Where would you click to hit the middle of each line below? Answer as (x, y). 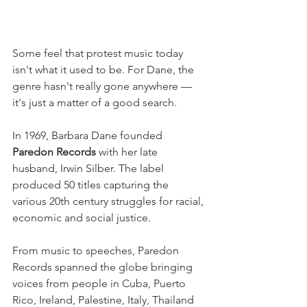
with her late (128, 152)
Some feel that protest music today (99, 53)
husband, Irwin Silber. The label (89, 169)
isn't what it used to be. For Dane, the (105, 70)
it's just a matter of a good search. (95, 103)
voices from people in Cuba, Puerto (100, 284)
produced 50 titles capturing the (92, 185)
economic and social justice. (82, 218)
